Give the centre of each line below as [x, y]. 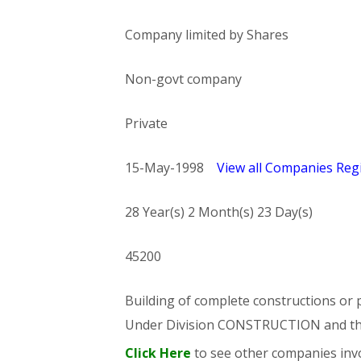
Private [146, 123]
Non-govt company [183, 79]
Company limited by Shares [206, 35]
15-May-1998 [170, 168]
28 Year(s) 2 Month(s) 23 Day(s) [218, 212]
